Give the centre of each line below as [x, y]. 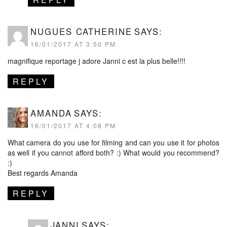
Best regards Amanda [43, 173]
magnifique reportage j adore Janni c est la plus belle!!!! [97, 61]
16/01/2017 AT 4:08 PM [73, 125]
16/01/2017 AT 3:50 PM [73, 44]
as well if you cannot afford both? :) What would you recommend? [113, 153]
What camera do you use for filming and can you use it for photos [113, 142]
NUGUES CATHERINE [81, 31]
